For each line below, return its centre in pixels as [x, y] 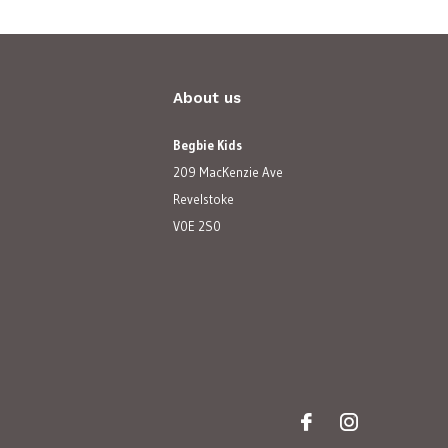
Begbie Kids [207, 144]
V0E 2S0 [197, 225]
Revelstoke [203, 198]
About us [207, 97]
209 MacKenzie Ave [228, 171]
